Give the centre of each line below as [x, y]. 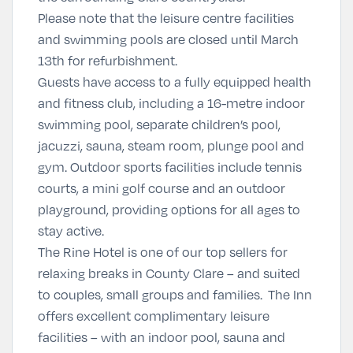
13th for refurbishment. [108, 60]
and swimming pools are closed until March [168, 39]
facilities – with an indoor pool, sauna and [162, 337]
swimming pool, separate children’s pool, [159, 124]
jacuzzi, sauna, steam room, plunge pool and [171, 145]
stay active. [72, 230]
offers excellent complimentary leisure [154, 316]
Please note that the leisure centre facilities [166, 18]
